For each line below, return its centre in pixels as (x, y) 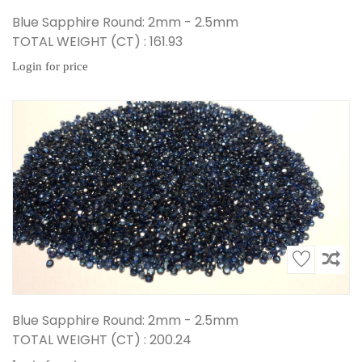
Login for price (50, 66)
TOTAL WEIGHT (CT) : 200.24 (102, 340)
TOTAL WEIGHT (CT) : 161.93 (97, 42)
